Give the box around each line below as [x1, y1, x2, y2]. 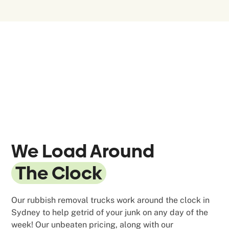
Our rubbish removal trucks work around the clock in [11, 195, 210, 205]
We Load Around [11, 138, 155, 164]
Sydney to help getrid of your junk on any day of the [11, 207, 209, 217]
